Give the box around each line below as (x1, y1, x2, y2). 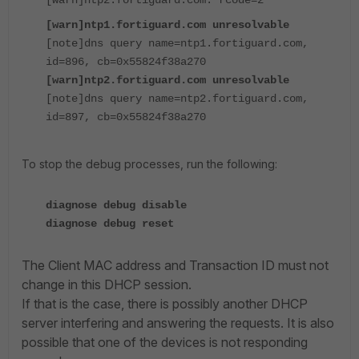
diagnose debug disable (46, 199, 187, 212)
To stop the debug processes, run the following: (22, 157, 277, 171)
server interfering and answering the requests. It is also (22, 315, 334, 331)
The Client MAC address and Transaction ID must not (22, 257, 329, 273)
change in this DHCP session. (22, 276, 192, 292)
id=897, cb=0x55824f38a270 (46, 111, 206, 123)
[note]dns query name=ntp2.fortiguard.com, (46, 92, 309, 105)
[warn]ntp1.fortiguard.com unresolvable (46, 18, 289, 31)
